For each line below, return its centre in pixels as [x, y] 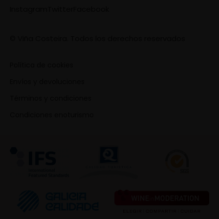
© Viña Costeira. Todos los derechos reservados [98, 38]
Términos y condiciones [51, 98]
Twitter [60, 9]
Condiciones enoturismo [52, 115]
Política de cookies [42, 65]
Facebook [91, 9]
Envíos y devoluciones [47, 81]
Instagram [29, 9]
